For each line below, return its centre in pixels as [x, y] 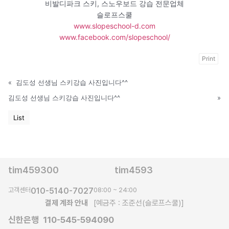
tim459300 [33, 170]
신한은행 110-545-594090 [61, 220]
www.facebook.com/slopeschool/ [114, 37]
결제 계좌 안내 [67, 203]
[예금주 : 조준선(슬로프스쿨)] [137, 203]
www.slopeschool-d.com [114, 26]
